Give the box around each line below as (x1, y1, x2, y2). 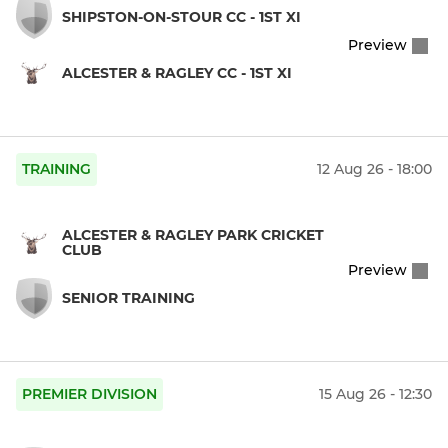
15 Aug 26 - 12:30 (319, 385, 432, 404)
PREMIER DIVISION (22, 385, 157, 404)
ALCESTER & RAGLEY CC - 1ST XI (62, 63, 292, 82)
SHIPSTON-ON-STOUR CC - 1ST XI (62, 8, 301, 27)
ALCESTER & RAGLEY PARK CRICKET (62, 225, 324, 244)
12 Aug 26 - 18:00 (317, 160, 432, 179)
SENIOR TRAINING (62, 288, 195, 307)
